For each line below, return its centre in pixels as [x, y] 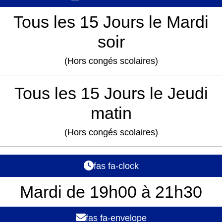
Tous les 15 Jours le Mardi [111, 22]
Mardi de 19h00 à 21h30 [111, 192]
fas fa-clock [116, 166]
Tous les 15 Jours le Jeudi [111, 93]
